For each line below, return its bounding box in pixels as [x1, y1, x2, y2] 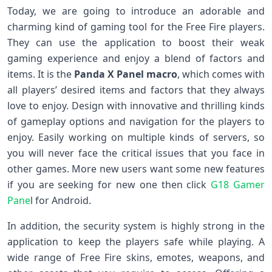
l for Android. [30, 194, 91, 207]
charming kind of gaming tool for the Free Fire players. [7, 20, 265, 33]
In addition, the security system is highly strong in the [7, 219, 265, 233]
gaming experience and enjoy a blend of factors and [7, 52, 265, 65]
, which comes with [177, 67, 265, 81]
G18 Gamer [211, 178, 265, 191]
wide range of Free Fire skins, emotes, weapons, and [7, 251, 265, 264]
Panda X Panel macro [74, 67, 177, 81]
